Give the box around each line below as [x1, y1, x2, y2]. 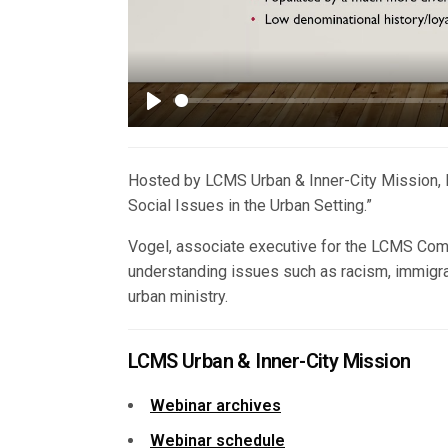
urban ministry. [128, 286, 229, 306]
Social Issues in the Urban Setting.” [128, 195, 373, 215]
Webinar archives [150, 395, 281, 415]
